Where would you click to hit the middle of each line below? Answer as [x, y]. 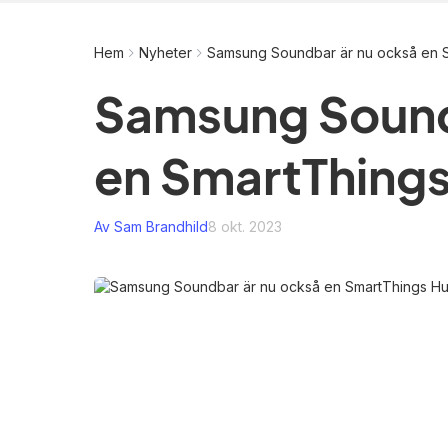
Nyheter [165, 52]
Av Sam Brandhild [151, 226]
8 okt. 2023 [245, 226]
